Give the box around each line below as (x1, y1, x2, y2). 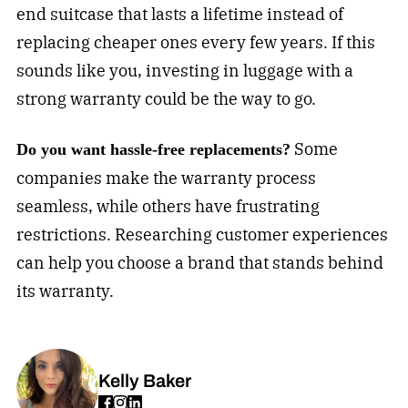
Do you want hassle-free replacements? (15, 140, 291, 159)
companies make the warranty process (15, 168, 316, 189)
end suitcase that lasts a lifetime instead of (15, 4, 343, 25)
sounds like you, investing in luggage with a (15, 60, 353, 82)
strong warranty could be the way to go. (15, 88, 316, 110)
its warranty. (15, 280, 114, 302)
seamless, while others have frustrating (15, 196, 320, 218)
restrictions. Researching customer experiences (15, 224, 388, 246)
